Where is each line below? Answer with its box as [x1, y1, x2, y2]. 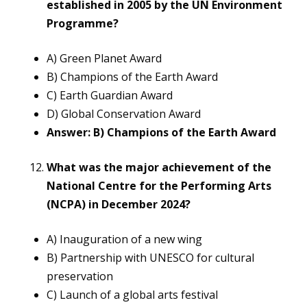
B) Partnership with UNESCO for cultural [47, 250, 254, 266]
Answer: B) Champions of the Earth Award [47, 125, 276, 140]
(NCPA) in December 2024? [47, 197, 191, 212]
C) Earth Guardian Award [47, 88, 173, 103]
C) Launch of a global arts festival [47, 287, 218, 303]
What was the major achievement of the [47, 160, 271, 175]
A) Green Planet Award [47, 51, 162, 66]
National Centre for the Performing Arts [47, 178, 271, 194]
